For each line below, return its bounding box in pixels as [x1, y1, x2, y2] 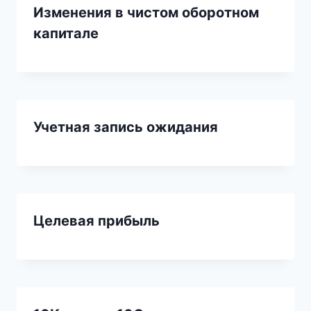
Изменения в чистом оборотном [33, 3, 259, 21]
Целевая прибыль [33, 212, 160, 229]
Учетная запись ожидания [33, 118, 218, 135]
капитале [33, 24, 99, 42]
